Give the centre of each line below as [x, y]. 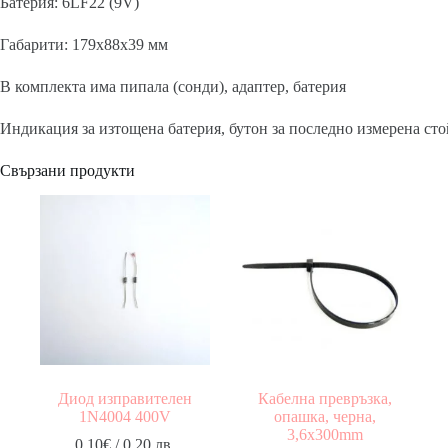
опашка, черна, [324, 416]
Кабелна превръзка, [324, 398]
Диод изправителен [124, 398]
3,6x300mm [324, 434]
